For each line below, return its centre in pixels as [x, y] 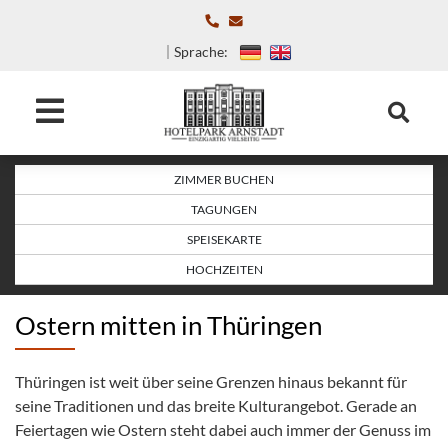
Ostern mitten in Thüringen [168, 325]
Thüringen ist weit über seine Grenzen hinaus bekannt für [211, 382]
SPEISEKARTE [224, 240]
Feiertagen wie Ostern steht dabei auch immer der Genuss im [223, 430]
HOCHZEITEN [224, 270]
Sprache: [201, 52]
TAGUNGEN [224, 210]
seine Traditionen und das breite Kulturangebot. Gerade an [216, 406]
